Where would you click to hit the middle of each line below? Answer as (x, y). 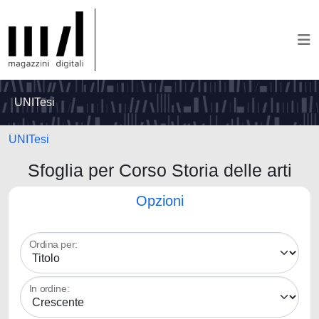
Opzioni (159, 201)
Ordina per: (53, 245)
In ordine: (49, 289)
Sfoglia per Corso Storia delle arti (159, 170)
